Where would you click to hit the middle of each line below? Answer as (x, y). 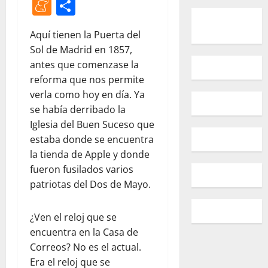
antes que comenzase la (84, 64)
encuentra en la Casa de (84, 232)
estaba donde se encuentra (92, 139)
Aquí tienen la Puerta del (85, 34)
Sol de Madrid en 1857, (81, 49)
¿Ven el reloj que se (73, 217)
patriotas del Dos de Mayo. (90, 184)
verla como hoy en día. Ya (87, 94)
